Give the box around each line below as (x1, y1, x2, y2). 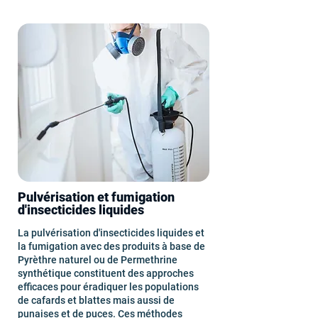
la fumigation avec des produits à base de (18, 241, 205, 252)
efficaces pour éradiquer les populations (18, 281, 199, 292)
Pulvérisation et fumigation (18, 190, 175, 204)
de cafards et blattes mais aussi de (18, 295, 175, 306)
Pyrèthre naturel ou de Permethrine (18, 254, 177, 265)
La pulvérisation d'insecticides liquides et (18, 227, 204, 238)
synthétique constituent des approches (18, 268, 194, 279)
